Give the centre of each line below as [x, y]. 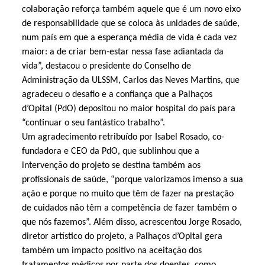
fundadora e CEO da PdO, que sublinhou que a [110, 151]
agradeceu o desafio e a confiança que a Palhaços [117, 94]
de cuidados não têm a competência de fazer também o [129, 208]
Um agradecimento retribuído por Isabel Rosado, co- [123, 137]
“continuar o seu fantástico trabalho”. [93, 123]
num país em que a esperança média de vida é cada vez [129, 38]
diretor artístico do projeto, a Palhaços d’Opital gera [122, 236]
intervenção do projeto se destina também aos [111, 165]
